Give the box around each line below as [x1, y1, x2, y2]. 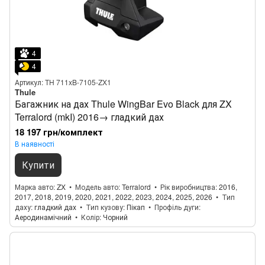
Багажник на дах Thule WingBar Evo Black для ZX [15, 97, 232, 111]
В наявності [15, 138, 54, 148]
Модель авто [75, 182, 118, 192]
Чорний [103, 212, 128, 222]
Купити [22, 158, 54, 172]
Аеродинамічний [15, 212, 72, 222]
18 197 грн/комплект [15, 125, 103, 138]
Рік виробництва [160, 182, 215, 192]
